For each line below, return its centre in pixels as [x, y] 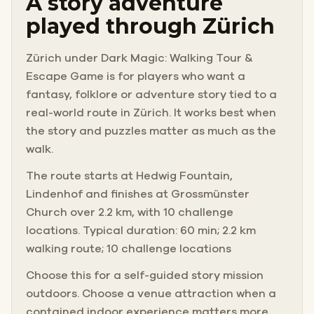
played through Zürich [150, 26]
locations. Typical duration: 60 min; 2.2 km [141, 230]
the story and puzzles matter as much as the [151, 131]
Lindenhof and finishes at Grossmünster [138, 194]
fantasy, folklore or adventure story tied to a [151, 94]
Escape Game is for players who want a [136, 76]
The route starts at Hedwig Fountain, [129, 176]
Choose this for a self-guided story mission [145, 275]
